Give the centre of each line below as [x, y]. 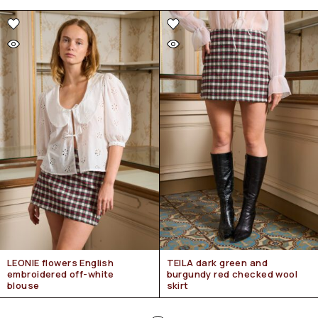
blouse [23, 286]
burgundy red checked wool [232, 274]
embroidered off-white [61, 274]
